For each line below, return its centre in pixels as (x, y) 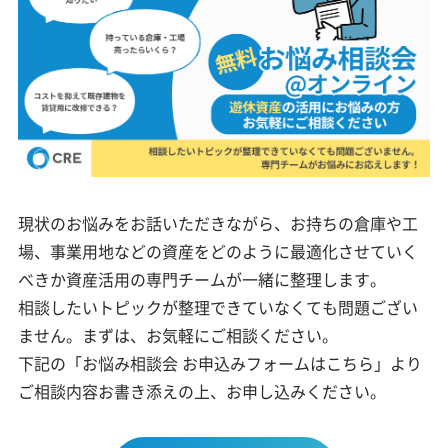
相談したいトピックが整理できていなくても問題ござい (218, 307)
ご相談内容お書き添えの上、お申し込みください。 (202, 391)
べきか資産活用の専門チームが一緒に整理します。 (202, 279)
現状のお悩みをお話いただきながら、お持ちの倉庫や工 (218, 223)
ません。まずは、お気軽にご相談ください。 (178, 335)
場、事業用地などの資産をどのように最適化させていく (218, 251)
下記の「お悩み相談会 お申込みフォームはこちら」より (220, 363)
